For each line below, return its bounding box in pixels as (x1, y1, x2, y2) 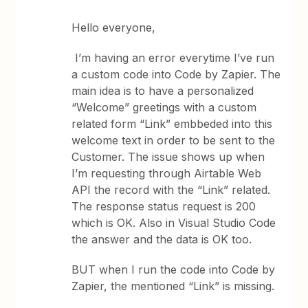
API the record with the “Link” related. (71, 183, 271, 197)
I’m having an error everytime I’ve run (71, 51, 275, 65)
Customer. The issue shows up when (71, 150, 265, 164)
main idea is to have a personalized (71, 84, 254, 98)
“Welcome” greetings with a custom (71, 100, 257, 114)
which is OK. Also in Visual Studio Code (71, 216, 276, 230)
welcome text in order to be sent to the (71, 133, 276, 147)
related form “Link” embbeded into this (71, 117, 273, 131)
